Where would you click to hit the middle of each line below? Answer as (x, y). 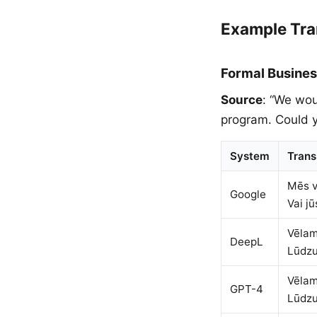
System (250, 156)
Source (242, 100)
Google (248, 194)
